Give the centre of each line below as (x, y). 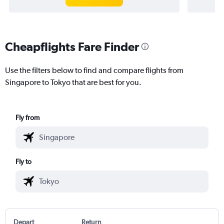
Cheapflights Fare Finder (72, 46)
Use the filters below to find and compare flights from (94, 70)
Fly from (28, 117)
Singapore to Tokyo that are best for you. (73, 82)
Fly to (24, 161)
